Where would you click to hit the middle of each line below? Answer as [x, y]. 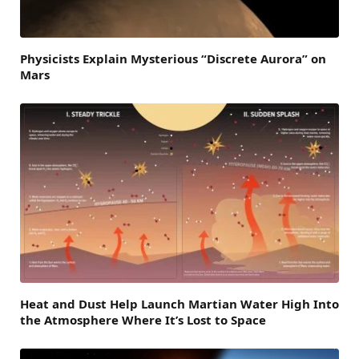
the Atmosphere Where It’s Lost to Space [143, 319]
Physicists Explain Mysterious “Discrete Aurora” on [173, 58]
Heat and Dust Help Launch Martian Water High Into [179, 303]
